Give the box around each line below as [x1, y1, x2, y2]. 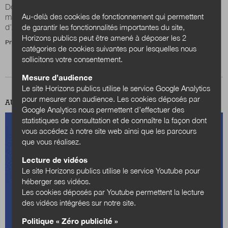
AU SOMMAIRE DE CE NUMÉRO [5, 98, 110, 107]
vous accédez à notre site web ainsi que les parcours [21, 126, 196, 135]
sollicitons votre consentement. [21, 54, 123, 64]
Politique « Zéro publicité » [21, 216, 118, 225]
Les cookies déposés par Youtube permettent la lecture [21, 187, 204, 196]
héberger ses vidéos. [21, 176, 91, 186]
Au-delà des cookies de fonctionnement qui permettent [21, 11, 204, 21]
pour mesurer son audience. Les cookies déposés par [21, 94, 200, 103]
